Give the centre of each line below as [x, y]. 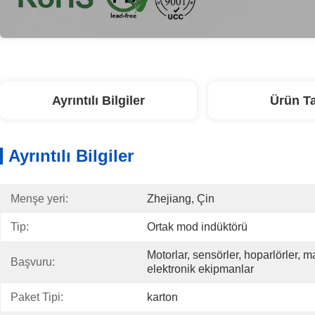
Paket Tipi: [37, 297]
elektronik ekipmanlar [200, 269]
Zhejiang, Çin [181, 199]
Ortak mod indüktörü [197, 227]
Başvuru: [33, 262]
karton [162, 297]
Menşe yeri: [39, 199]
